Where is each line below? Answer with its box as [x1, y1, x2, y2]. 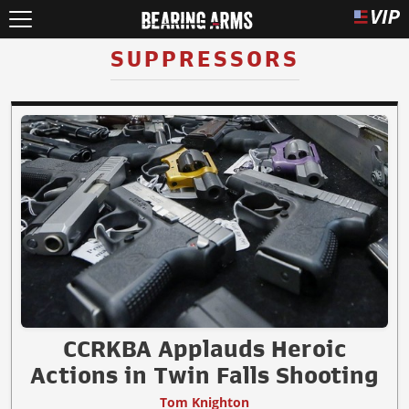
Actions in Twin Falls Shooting [30, 363, 379, 388]
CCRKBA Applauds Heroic [62, 337, 347, 362]
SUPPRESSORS [110, 47, 299, 70]
